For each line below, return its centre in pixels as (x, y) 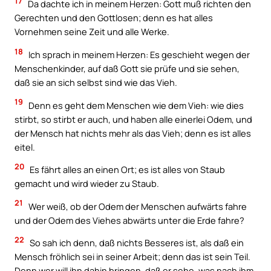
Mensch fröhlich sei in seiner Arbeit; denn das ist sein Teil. (132, 257)
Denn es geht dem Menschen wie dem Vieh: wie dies (135, 105)
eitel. (25, 147)
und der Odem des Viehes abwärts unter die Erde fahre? (129, 220)
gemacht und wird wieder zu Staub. (87, 184)
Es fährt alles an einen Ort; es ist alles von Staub (126, 170)
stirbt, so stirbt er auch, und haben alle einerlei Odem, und (133, 119)
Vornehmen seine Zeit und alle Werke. (92, 32)
